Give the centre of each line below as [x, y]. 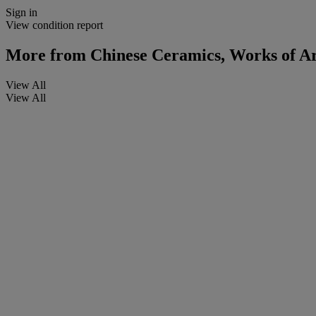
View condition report [54, 25]
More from [46, 55]
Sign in [22, 12]
